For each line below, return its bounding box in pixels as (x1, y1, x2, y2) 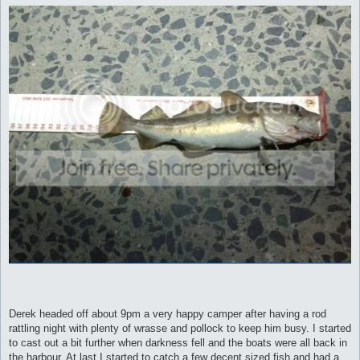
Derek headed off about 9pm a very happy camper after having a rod (9, 307, 326, 320)
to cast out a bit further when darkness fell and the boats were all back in (9, 336, 347, 349)
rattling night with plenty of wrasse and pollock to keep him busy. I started (9, 321, 351, 334)
